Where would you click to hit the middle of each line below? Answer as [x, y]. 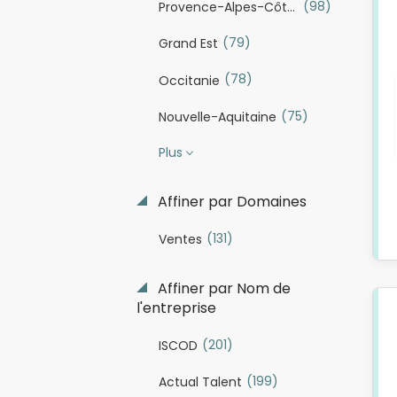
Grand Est [188, 44]
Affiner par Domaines [230, 201]
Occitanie [189, 80]
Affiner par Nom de [222, 288]
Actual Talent [200, 382]
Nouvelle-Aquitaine [217, 117]
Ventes [180, 239]
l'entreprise [176, 307]
